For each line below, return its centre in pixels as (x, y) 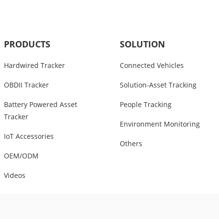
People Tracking (145, 105)
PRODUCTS (27, 44)
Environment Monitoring (160, 124)
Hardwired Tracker (34, 66)
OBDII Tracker (26, 85)
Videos (14, 175)
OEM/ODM (21, 156)
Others (131, 144)
